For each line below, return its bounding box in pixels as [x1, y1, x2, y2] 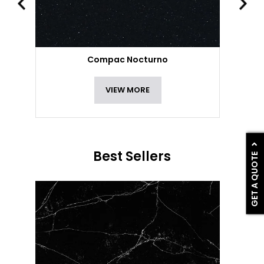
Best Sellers [93, 147, 171, 166]
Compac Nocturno [87, 54, 169, 65]
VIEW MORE [105, 84, 150, 95]
